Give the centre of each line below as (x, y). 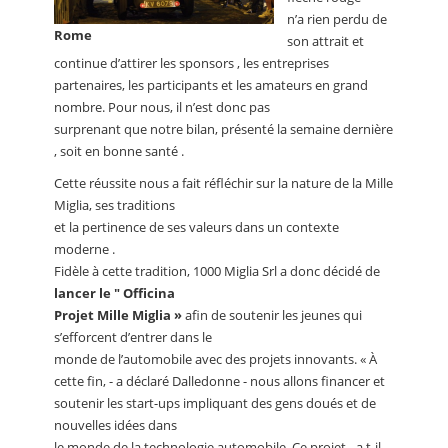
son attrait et (325, 41)
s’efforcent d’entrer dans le (133, 337)
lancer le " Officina (114, 293)
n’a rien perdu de (337, 19)
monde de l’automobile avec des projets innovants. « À (215, 359)
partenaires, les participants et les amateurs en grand (211, 85)
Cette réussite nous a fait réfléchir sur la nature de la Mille (223, 183)
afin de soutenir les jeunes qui (272, 315)
